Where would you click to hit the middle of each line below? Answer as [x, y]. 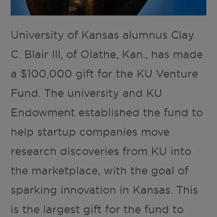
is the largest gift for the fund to [97, 209]
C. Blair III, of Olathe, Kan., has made [107, 54]
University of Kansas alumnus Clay [103, 35]
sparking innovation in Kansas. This [105, 190]
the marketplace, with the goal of [100, 170]
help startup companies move [90, 132]
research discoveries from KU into [101, 151]
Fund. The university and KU [87, 93]
